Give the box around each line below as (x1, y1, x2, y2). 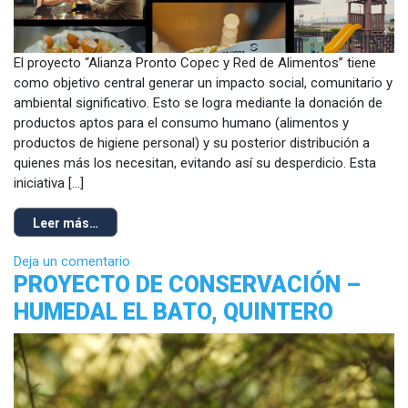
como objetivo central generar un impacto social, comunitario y (14, 74, 393, 91)
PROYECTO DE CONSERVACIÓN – (14, 270, 361, 298)
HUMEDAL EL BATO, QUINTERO (14, 298, 333, 325)
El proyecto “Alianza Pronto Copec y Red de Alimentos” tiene (14, 54, 376, 71)
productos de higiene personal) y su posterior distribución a (14, 134, 370, 151)
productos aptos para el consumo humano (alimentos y (14, 114, 349, 131)
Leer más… (33, 215, 98, 230)
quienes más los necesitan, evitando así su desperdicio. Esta (14, 154, 376, 171)
